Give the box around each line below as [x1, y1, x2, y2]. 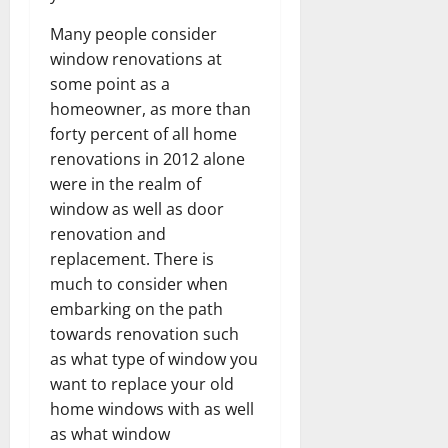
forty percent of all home [50, 122, 237, 145]
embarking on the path [50, 297, 223, 320]
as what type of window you [50, 347, 258, 370]
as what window [50, 422, 170, 445]
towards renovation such [50, 322, 239, 345]
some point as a [50, 72, 170, 95]
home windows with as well [50, 397, 254, 420]
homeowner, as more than [50, 97, 251, 120]
